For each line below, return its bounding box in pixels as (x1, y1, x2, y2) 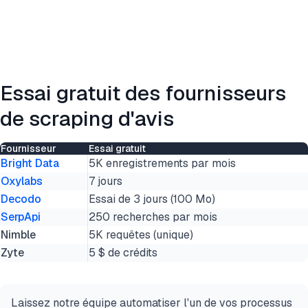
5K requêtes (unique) (89, 228, 193, 242)
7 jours (89, 174, 122, 188)
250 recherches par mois (89, 210, 217, 224)
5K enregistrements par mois (89, 156, 236, 170)
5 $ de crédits (89, 245, 157, 260)
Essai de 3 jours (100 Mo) (89, 192, 215, 206)
